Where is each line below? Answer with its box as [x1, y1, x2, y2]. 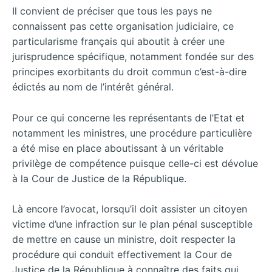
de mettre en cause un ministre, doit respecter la [12, 233, 236, 246]
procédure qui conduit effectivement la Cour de [12, 248, 232, 261]
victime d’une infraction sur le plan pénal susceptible [12, 218, 253, 231]
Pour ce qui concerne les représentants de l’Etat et [12, 111, 245, 124]
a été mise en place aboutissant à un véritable [12, 141, 223, 154]
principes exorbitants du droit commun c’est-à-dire [12, 66, 246, 78]
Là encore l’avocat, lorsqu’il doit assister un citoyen [12, 203, 247, 216]
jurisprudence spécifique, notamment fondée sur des [12, 50, 254, 63]
